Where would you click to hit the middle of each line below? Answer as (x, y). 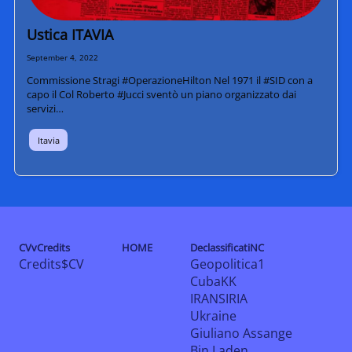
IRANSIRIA (219, 298)
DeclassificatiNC (227, 247)
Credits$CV (51, 264)
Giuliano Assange (241, 333)
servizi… (45, 108)
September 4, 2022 (62, 57)
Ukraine (213, 315)
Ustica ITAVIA (70, 35)
